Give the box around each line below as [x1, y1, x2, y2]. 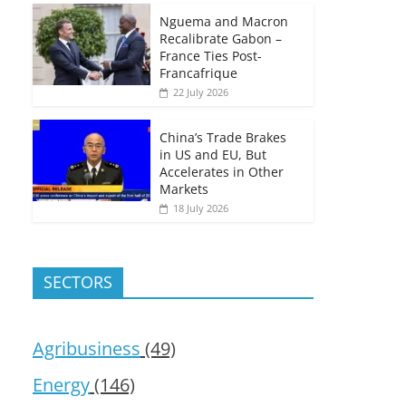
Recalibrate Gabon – [159, 29, 282, 47]
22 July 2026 [173, 84, 228, 99]
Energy [33, 372, 90, 397]
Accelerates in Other [159, 162, 284, 180]
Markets [159, 179, 208, 198]
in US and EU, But [159, 145, 266, 163]
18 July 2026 [173, 200, 228, 215]
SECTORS [43, 270, 112, 293]
